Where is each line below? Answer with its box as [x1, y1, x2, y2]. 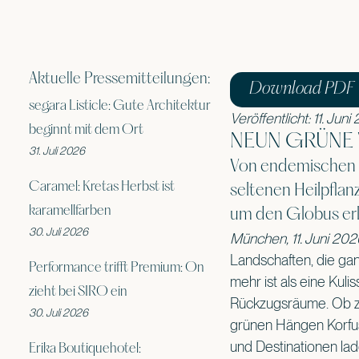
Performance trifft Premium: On [29, 261, 204, 275]
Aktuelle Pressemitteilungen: [29, 72, 210, 87]
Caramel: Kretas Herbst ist [29, 180, 175, 194]
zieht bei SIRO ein [29, 285, 127, 299]
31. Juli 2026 [29, 144, 85, 157]
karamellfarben [29, 204, 111, 218]
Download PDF [248, 81, 354, 98]
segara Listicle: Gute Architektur [29, 99, 211, 113]
